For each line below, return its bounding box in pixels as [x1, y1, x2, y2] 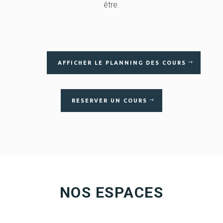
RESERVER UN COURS [72, 97, 148, 104]
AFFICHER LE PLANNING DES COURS [57, 59, 186, 66]
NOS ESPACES [59, 183, 164, 201]
